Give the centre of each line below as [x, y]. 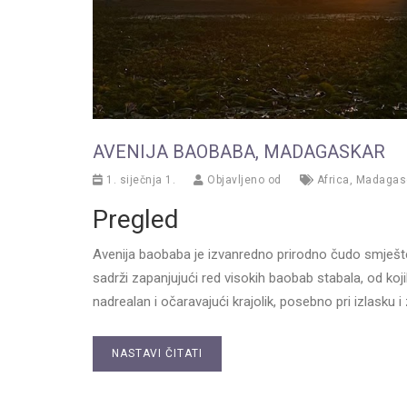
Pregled [136, 219]
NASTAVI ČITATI [157, 353]
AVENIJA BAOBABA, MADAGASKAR [239, 151]
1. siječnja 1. [139, 179]
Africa [333, 179]
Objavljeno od [243, 179]
